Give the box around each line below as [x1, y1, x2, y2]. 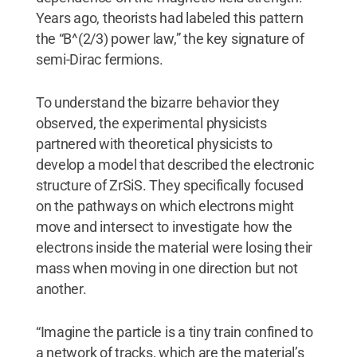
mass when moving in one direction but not [35, 259, 298, 277]
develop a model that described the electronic [35, 155, 314, 173]
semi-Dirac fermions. [35, 50, 163, 68]
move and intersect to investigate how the [35, 218, 292, 235]
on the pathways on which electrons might [35, 197, 294, 214]
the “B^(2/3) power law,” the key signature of [35, 29, 304, 47]
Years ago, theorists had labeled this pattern [35, 9, 304, 26]
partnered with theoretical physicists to [35, 135, 273, 152]
